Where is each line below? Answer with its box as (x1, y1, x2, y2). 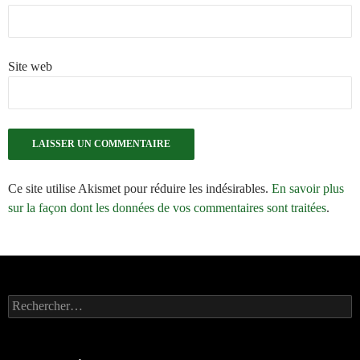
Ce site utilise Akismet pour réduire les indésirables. (8, 181, 272, 195)
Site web (8, 59, 52, 73)
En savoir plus (272, 181, 344, 195)
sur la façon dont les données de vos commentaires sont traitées (8, 200, 326, 215)
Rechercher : (7, 294, 64, 307)
